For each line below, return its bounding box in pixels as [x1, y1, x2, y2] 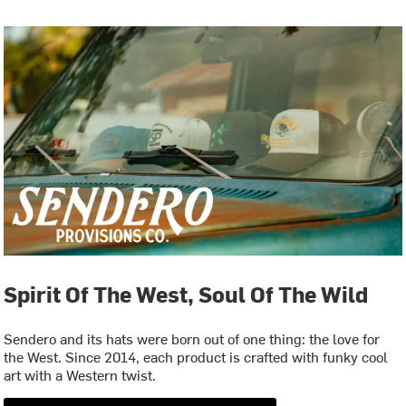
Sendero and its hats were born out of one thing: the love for [4, 328, 381, 349]
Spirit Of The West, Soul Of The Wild [4, 279, 369, 309]
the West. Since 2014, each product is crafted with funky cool [4, 346, 389, 367]
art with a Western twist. [4, 364, 157, 385]
